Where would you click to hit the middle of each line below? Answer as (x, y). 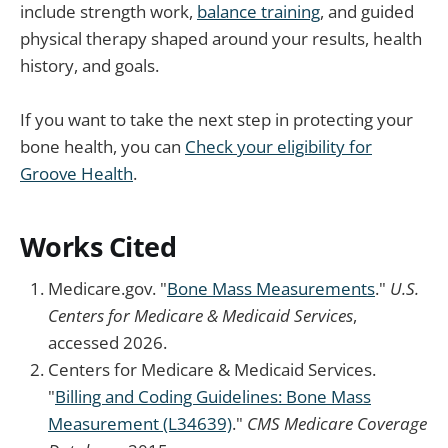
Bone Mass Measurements (271, 289)
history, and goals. (89, 65)
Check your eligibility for (278, 147)
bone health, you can (102, 147)
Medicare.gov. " (107, 289)
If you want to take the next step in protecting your (216, 120)
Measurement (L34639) (140, 424)
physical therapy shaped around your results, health (221, 38)
